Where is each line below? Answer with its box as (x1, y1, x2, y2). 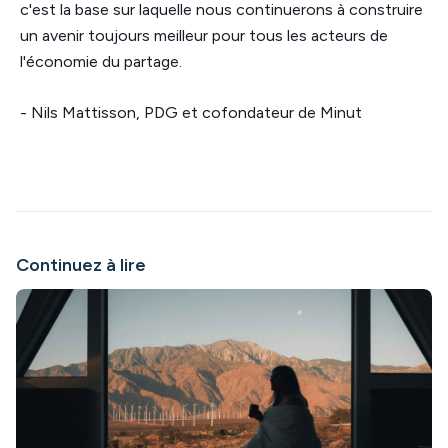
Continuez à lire (16, 253, 146, 276)
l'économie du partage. (20, 51, 182, 71)
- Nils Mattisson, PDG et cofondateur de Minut (20, 102, 362, 122)
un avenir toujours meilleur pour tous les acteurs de (20, 25, 388, 45)
